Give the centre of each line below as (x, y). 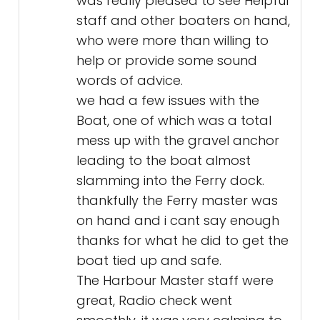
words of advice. (130, 80)
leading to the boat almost (164, 160)
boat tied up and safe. (149, 260)
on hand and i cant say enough (178, 220)
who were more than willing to (172, 40)
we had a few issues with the (168, 100)
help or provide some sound (167, 60)
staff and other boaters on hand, (183, 20)
